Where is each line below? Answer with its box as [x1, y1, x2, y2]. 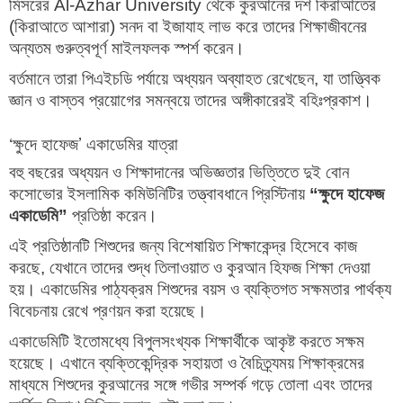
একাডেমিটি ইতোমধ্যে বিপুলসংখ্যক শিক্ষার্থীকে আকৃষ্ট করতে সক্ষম [9, 332, 364, 352]
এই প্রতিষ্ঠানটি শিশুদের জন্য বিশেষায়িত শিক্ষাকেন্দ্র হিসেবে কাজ [9, 237, 357, 256]
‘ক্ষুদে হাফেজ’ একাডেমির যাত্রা [9, 131, 178, 156]
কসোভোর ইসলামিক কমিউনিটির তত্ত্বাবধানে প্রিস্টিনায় [9, 184, 309, 204]
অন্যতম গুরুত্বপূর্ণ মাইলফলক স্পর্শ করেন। [9, 39, 245, 58]
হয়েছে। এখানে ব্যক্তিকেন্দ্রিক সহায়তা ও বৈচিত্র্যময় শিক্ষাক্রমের [9, 354, 364, 373]
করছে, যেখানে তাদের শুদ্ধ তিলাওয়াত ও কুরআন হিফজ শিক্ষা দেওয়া [9, 258, 371, 278]
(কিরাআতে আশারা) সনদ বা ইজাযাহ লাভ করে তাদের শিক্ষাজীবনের [9, 17, 367, 37]
